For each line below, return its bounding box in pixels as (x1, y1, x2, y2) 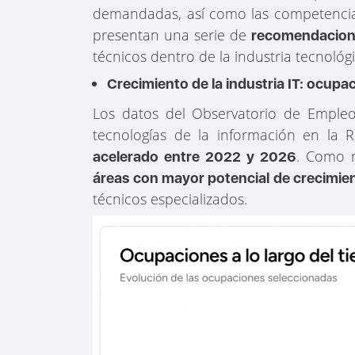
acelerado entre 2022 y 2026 (93, 148, 297, 166)
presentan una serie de (93, 25, 252, 44)
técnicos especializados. (93, 189, 248, 209)
